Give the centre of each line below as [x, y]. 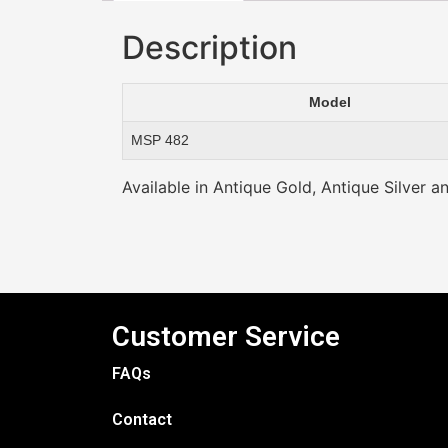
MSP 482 [160, 139]
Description [209, 47]
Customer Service [226, 337]
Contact [142, 420]
